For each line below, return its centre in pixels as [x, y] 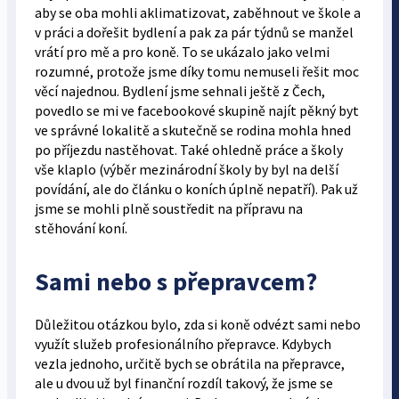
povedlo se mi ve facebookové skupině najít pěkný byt [196, 110]
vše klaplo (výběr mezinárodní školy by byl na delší [186, 169]
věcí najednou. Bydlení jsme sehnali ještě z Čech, [179, 91]
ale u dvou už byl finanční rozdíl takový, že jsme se [183, 383]
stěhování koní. [81, 228]
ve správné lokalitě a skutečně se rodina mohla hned [192, 130]
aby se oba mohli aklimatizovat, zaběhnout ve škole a [197, 12]
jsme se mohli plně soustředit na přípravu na [168, 208]
